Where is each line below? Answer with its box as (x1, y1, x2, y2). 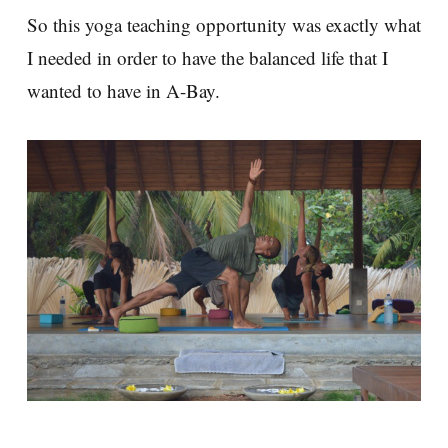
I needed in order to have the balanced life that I (27, 44, 388, 70)
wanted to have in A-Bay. (27, 77, 220, 103)
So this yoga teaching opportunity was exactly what (27, 11, 421, 37)
